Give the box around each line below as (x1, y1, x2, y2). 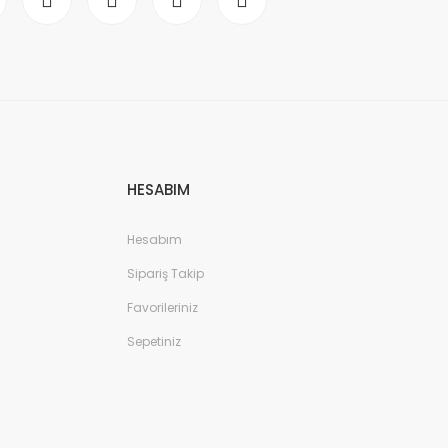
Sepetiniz (127, 333, 181, 350)
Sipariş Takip (127, 265, 204, 282)
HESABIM (127, 179, 190, 200)
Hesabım (127, 231, 182, 248)
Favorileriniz (127, 299, 198, 316)
